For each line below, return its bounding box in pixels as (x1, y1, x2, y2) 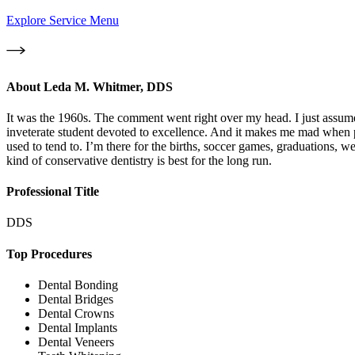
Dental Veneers (38, 334, 114, 349)
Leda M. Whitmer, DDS (44, 79, 173, 94)
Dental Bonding (38, 277, 118, 292)
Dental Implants (38, 320, 117, 334)
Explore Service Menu (6, 13, 119, 28)
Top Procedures (6, 246, 92, 261)
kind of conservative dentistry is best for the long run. (6, 153, 272, 167)
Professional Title (6, 185, 99, 199)
